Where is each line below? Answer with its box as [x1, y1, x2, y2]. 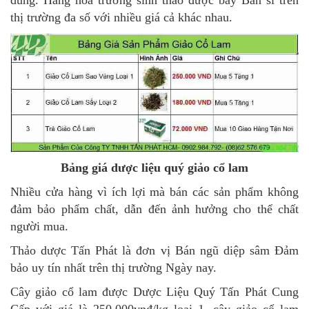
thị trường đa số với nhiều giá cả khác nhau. [10, 10, 232, 25]
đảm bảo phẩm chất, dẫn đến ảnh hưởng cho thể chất [10, 202, 299, 217]
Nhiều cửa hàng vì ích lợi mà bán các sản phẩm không [10, 185, 299, 199]
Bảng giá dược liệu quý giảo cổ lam [61, 161, 248, 175]
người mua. [10, 219, 68, 234]
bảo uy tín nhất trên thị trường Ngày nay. [10, 261, 217, 275]
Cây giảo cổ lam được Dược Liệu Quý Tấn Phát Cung [10, 285, 299, 299]
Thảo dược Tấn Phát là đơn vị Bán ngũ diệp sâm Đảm [10, 243, 299, 258]
